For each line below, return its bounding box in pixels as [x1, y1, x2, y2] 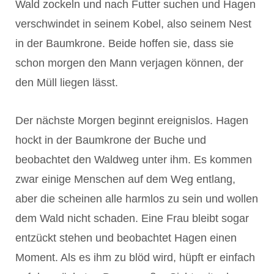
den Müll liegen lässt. [15, 76, 118, 89]
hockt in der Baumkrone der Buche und [15, 133, 206, 146]
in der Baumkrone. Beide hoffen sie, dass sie [15, 37, 234, 50]
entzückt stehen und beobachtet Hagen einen [15, 231, 237, 244]
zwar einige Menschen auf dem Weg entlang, [15, 172, 235, 185]
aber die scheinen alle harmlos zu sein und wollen [15, 192, 258, 205]
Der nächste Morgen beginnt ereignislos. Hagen [15, 114, 248, 127]
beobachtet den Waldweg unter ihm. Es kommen [15, 153, 252, 166]
